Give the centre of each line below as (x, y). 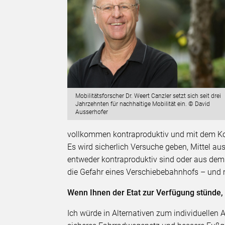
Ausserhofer (92, 112)
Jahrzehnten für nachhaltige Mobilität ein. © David (143, 104)
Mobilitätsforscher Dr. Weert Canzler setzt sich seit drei (148, 96)
